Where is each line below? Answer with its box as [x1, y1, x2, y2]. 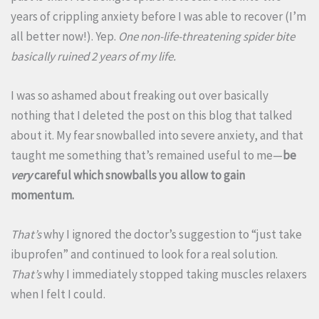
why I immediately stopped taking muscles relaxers [41, 266, 307, 283]
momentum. [11, 187, 74, 204]
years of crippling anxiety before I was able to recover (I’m [11, 8, 306, 24]
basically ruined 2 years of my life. [11, 48, 176, 64]
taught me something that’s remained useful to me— [11, 147, 283, 164]
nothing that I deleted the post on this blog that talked [11, 108, 293, 124]
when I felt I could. [11, 286, 108, 303]
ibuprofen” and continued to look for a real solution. [11, 246, 278, 263]
